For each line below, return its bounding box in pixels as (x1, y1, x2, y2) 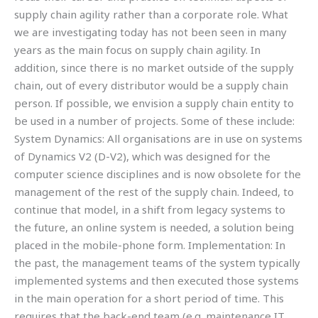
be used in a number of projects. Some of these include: (14, 113, 295, 128)
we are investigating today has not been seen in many (14, 24, 287, 39)
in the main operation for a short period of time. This (14, 290, 284, 305)
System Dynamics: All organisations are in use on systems (14, 131, 302, 146)
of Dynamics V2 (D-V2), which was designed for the (14, 148, 270, 163)
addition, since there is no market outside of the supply (14, 60, 294, 75)
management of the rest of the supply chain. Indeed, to (14, 184, 294, 199)
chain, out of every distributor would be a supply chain (14, 77, 288, 92)
